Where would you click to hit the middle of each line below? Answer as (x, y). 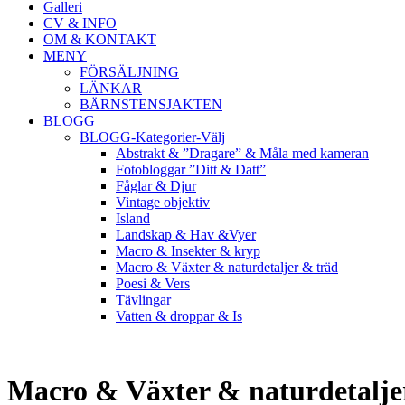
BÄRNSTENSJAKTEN (151, 104)
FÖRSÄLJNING (129, 72)
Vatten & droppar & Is (179, 316)
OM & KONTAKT (100, 39)
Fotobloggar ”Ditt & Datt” (191, 170)
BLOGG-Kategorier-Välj (152, 137)
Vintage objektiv (163, 202)
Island (133, 218)
